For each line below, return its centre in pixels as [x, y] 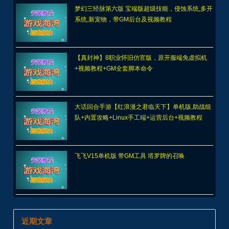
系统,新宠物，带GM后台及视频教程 [123, 20]
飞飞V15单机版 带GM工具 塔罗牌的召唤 [130, 156]
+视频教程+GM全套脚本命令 [114, 69]
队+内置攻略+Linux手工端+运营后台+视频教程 [139, 118]
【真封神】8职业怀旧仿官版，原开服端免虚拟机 [141, 58]
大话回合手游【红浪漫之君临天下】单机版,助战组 [143, 107]
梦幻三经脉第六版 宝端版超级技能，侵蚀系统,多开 [144, 9]
